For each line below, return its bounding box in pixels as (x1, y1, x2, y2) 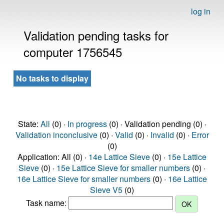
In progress (67, 118, 107, 129)
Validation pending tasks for (23, 26, 168, 44)
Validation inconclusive (15, 129, 97, 140)
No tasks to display (16, 72, 88, 84)
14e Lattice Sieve (88, 151, 150, 162)
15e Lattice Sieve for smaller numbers (56, 162, 190, 173)
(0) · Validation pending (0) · (106, 118, 206, 129)
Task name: (26, 197, 68, 209)
